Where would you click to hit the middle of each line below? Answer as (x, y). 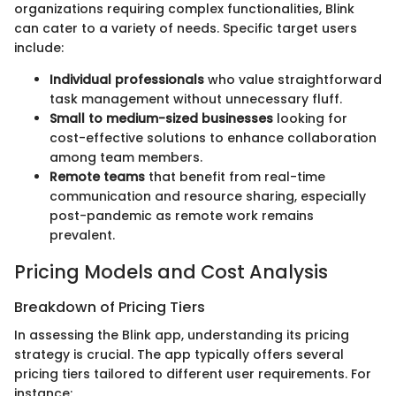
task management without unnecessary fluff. (196, 99)
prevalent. (82, 236)
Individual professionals (127, 80)
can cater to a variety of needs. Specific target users (186, 29)
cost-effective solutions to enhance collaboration (213, 138)
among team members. (126, 158)
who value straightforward (293, 80)
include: (39, 48)
